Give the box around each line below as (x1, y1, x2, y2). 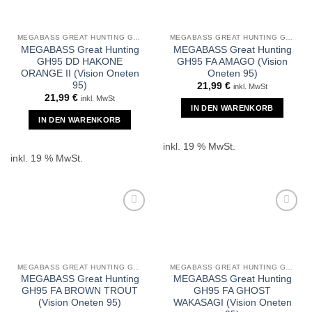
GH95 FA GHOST (194, 286, 271, 297)
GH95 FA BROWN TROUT (22, 286, 138, 297)
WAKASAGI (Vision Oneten (173, 297, 292, 309)
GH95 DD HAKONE (37, 56, 123, 67)
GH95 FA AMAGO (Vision (177, 56, 288, 67)
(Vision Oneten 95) (38, 297, 121, 309)
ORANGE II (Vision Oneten (20, 68, 139, 79)
